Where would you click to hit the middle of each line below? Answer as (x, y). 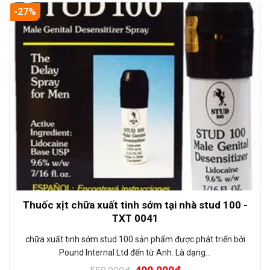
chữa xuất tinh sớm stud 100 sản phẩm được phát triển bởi (135, 240)
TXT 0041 (135, 218)
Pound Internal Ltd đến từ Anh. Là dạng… (135, 253)
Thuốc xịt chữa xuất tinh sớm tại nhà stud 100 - (135, 205)
